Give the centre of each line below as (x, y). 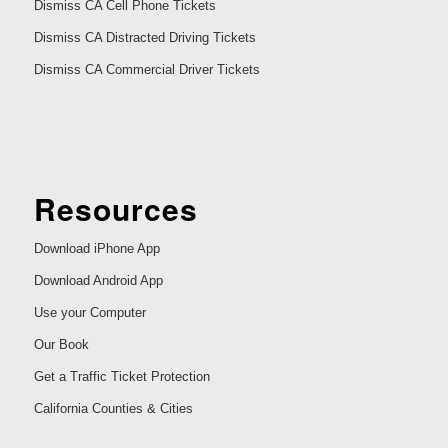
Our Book (61, 344)
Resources (115, 208)
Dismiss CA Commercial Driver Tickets (146, 70)
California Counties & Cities (113, 408)
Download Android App (98, 280)
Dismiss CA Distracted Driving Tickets (144, 38)
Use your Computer (89, 312)
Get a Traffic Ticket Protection (121, 376)
